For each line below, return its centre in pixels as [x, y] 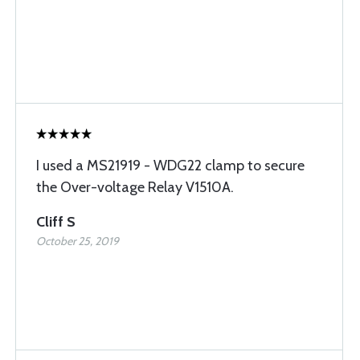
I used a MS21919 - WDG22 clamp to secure [170, 166]
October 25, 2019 [78, 241]
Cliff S [56, 222]
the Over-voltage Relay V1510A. [135, 187]
